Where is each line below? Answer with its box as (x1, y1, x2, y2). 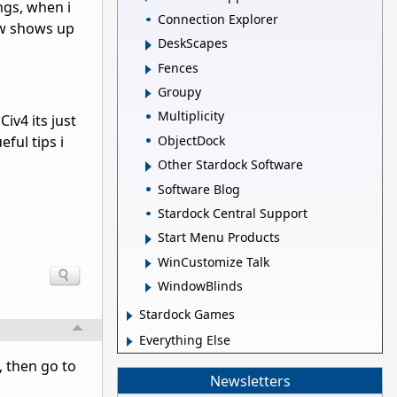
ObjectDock (158, 131, 225, 149)
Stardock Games (139, 306, 235, 323)
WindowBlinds (158, 277, 243, 295)
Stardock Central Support (158, 204, 307, 222)
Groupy (158, 83, 201, 101)
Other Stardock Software (158, 156, 303, 174)
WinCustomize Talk (158, 253, 269, 270)
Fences (158, 58, 198, 76)
